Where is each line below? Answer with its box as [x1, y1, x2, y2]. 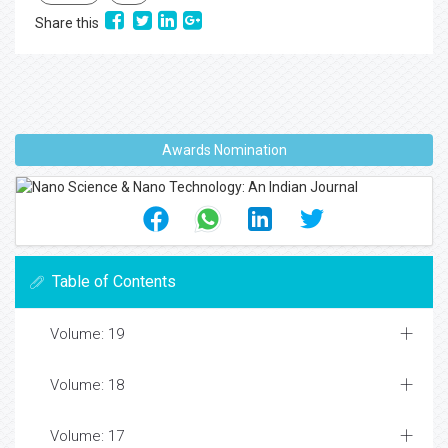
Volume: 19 [50, 325, 124, 343]
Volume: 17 [50, 427, 124, 445]
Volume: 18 [50, 376, 124, 394]
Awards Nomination [161, 142, 287, 158]
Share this [35, 15, 105, 31]
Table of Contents [52, 272, 176, 291]
